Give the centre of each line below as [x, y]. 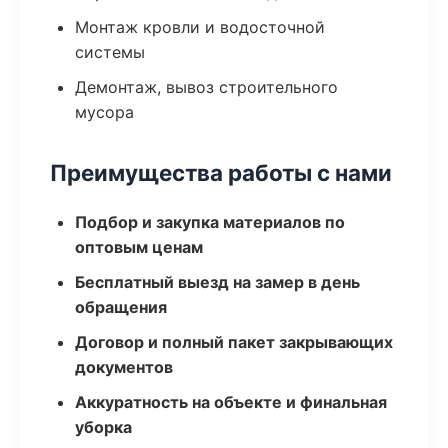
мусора [104, 112]
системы [110, 52]
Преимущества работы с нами [221, 172]
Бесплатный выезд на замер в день [217, 282]
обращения [121, 307]
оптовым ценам [139, 247]
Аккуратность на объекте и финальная [231, 402]
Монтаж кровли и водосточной [200, 27]
